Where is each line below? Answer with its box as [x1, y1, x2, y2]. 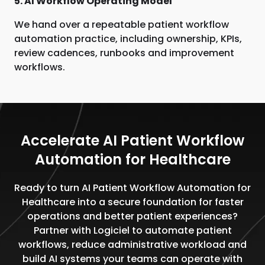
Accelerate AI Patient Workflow [21, 131, 244, 150]
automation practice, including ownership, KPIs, [14, 32, 242, 46]
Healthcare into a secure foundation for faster [21, 195, 244, 209]
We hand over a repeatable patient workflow [14, 18, 229, 31]
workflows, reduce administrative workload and [18, 238, 247, 251]
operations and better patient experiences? [27, 209, 238, 223]
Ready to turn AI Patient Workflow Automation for [14, 181, 251, 195]
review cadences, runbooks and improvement [14, 46, 234, 60]
